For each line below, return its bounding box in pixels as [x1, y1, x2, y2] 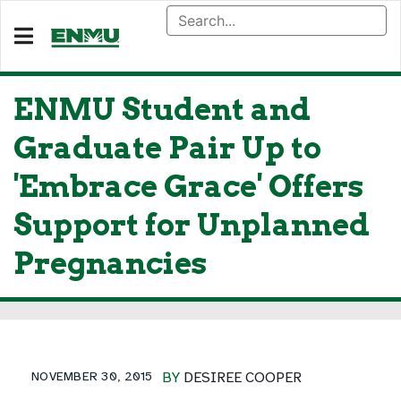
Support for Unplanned [13, 207, 370, 243]
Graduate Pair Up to [13, 130, 321, 166]
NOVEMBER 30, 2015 [31, 369, 153, 384]
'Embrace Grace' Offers [13, 168, 363, 204]
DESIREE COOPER [183, 369, 302, 387]
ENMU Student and [13, 91, 311, 127]
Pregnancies [13, 245, 207, 281]
